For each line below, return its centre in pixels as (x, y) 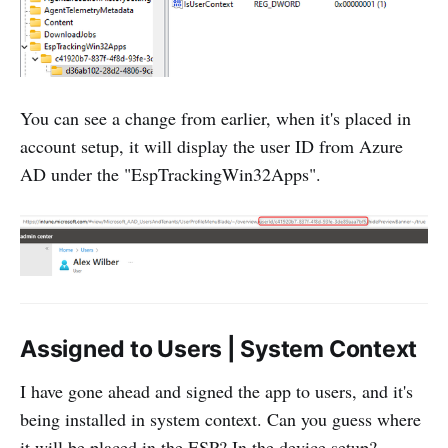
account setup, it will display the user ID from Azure (211, 146)
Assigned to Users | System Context (219, 349)
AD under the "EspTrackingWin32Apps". (170, 174)
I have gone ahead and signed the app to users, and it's (216, 391)
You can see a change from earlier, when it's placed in (215, 118)
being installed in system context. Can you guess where (220, 419)
